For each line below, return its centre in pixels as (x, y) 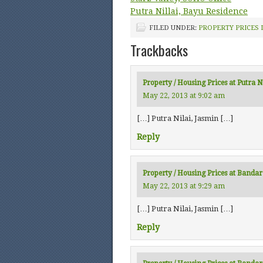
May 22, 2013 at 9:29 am (184, 186)
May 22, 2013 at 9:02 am (184, 96)
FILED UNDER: (174, 28)
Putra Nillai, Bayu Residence (189, 11)
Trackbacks (159, 50)
